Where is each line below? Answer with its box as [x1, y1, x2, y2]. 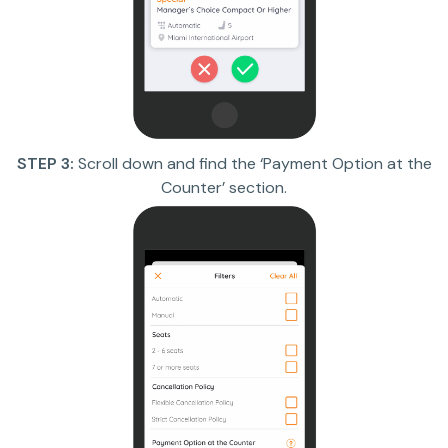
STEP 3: [16, 153, 78, 175]
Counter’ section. [161, 177, 287, 199]
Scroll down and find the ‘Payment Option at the [77, 153, 432, 175]
